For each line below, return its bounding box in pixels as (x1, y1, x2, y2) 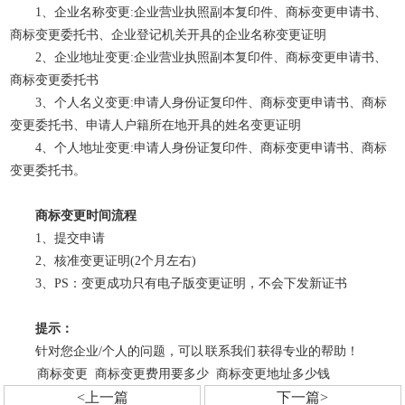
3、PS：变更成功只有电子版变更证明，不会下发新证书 (35, 277, 348, 290)
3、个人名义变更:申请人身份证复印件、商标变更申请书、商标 (35, 96, 388, 109)
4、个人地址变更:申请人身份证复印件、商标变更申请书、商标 (35, 141, 388, 155)
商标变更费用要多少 (95, 367, 210, 381)
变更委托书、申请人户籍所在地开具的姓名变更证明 (10, 118, 302, 132)
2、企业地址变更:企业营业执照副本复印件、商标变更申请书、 (35, 51, 388, 64)
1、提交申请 (35, 231, 106, 245)
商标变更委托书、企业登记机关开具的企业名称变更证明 (10, 28, 327, 42)
